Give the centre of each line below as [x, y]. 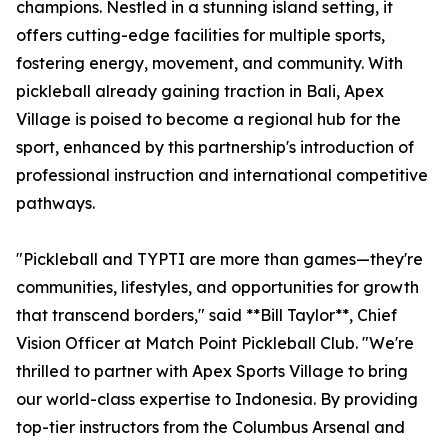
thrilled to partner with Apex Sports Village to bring [212, 371]
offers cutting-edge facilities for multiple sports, [200, 35]
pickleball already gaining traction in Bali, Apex [200, 91]
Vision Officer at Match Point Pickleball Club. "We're [215, 343]
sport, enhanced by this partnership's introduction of [215, 147]
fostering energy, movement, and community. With [209, 63]
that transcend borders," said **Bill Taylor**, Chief [206, 315]
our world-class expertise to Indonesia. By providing [217, 399]
